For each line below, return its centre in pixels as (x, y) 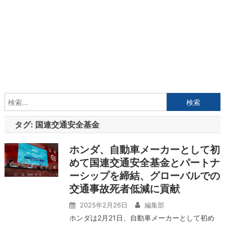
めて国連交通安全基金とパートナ (144, 163)
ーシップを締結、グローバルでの (144, 176)
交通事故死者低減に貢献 (124, 189)
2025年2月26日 (103, 205)
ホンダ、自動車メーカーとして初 (144, 150)
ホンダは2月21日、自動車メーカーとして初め (142, 218)
